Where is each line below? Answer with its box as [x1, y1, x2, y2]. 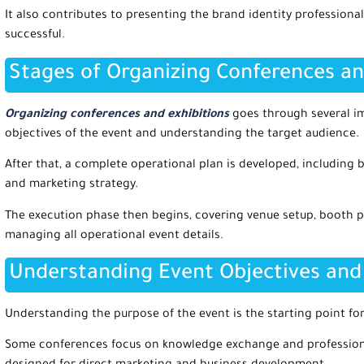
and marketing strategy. [5, 179, 138, 193]
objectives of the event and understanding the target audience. [5, 128, 359, 141]
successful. [5, 29, 65, 43]
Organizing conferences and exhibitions [5, 108, 229, 122]
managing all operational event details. [5, 229, 223, 243]
